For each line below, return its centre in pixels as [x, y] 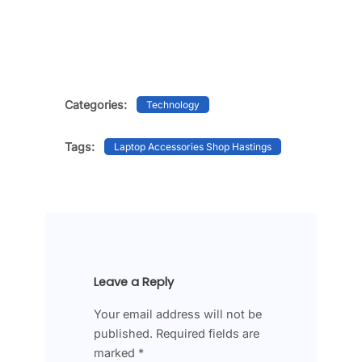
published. [123, 333]
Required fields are [208, 333]
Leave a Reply [134, 282]
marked [116, 352]
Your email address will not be [178, 314]
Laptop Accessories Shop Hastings [193, 147]
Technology [173, 104]
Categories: [96, 104]
